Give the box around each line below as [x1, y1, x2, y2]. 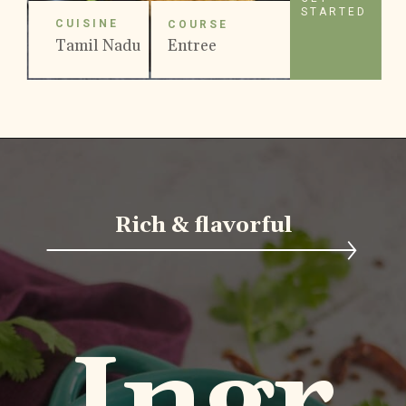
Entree [167, 35, 217, 56]
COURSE [167, 18, 228, 32]
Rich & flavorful [115, 212, 293, 240]
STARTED [300, 5, 367, 18]
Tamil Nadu [54, 35, 141, 56]
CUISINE [54, 17, 119, 30]
